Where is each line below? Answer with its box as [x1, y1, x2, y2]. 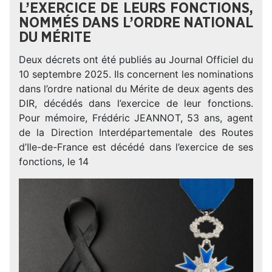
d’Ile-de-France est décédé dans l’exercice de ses [19, 141, 253, 153]
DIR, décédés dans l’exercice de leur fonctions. [19, 97, 253, 109]
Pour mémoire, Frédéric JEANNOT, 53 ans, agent [19, 112, 253, 124]
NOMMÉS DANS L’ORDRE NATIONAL [19, 16, 253, 30]
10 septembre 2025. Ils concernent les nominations [19, 68, 253, 80]
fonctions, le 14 [19, 155, 89, 168]
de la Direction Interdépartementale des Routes [19, 126, 253, 138]
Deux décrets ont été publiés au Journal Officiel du [19, 53, 253, 66]
